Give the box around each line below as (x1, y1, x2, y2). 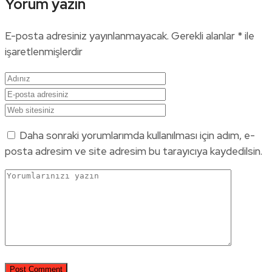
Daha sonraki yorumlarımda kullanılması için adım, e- (19, 129, 255, 143)
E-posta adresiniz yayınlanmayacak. (5, 29, 169, 43)
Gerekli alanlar (171, 29, 237, 43)
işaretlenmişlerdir (5, 45, 83, 59)
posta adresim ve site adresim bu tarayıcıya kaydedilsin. (5, 144, 262, 158)
